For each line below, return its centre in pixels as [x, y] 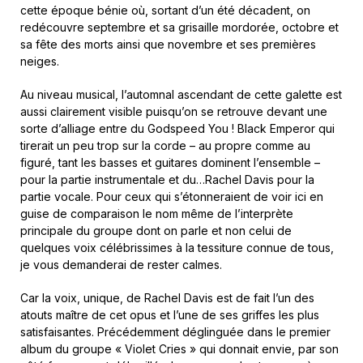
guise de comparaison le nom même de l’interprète [157, 214]
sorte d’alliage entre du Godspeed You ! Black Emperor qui [177, 128]
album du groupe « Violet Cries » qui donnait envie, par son [179, 349]
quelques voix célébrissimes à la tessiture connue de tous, [177, 248]
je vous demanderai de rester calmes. [121, 265]
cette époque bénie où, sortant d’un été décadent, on [165, 10]
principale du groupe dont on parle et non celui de [156, 231]
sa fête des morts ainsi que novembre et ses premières [168, 44]
